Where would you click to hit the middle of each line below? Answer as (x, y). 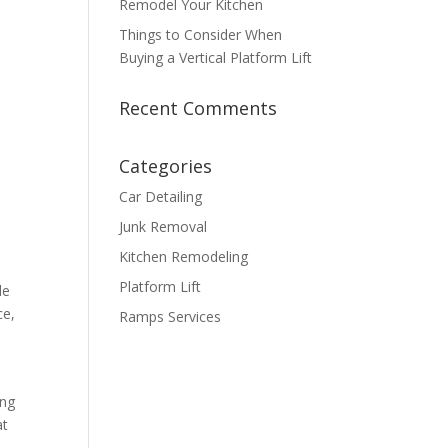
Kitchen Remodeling (184, 256)
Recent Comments (198, 108)
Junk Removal (163, 226)
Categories (166, 166)
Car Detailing (161, 196)
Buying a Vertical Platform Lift (216, 57)
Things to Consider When (201, 34)
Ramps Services (170, 316)
